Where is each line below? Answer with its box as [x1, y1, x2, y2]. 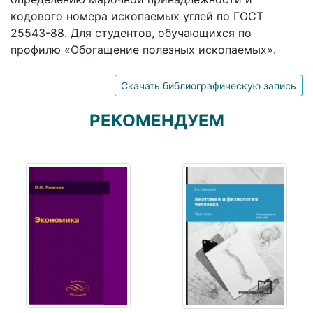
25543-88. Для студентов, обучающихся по [10, 25, 252, 40]
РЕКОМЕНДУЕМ [89, 110, 224, 131]
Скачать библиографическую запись [121, 79, 296, 92]
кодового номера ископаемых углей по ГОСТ [10, 8, 263, 23]
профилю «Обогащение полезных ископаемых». [10, 42, 276, 57]
